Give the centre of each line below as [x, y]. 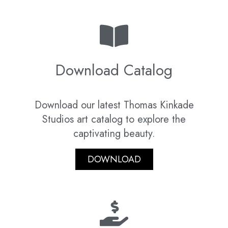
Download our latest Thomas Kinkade [114, 105]
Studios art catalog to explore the [114, 120]
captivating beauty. [114, 134]
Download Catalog [114, 70]
